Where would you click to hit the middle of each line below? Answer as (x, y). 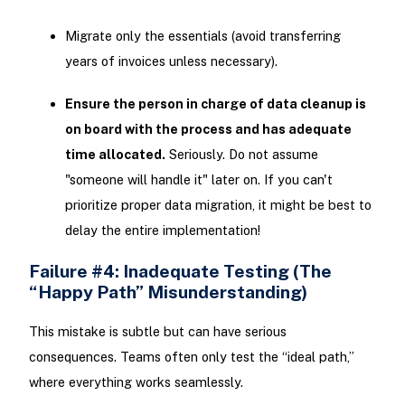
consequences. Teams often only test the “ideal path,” (191, 357)
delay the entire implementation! (162, 231)
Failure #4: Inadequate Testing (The (180, 271)
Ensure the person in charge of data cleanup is (215, 104)
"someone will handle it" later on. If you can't (198, 180)
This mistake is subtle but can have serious (157, 332)
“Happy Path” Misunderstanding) (168, 292)
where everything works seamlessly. (136, 382)
